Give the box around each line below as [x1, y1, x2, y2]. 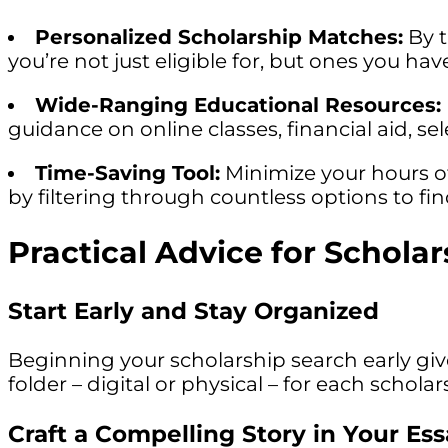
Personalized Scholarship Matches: [35, 24, 403, 49]
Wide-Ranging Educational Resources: [35, 92, 441, 117]
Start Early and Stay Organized [8, 295, 379, 325]
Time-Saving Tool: [35, 160, 220, 185]
